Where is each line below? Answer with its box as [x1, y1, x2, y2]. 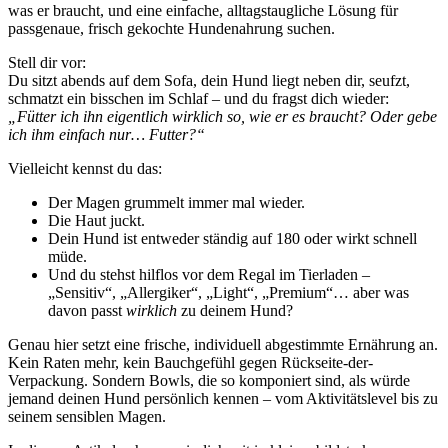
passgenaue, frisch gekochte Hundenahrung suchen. [8, 19, 335, 37]
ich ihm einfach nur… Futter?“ [8, 125, 205, 143]
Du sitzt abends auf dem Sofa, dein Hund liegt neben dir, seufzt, [8, 71, 410, 89]
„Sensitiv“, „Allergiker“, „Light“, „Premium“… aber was [48, 283, 409, 301]
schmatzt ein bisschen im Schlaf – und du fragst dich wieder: [8, 89, 389, 107]
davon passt [48, 301, 126, 319]
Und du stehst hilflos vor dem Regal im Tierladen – [48, 265, 370, 283]
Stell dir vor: [8, 53, 86, 71]
